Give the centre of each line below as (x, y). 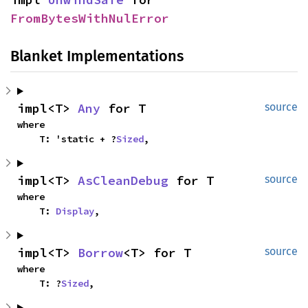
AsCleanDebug (123, 180)
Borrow (100, 253)
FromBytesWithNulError (90, 18)
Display (75, 211)
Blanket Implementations (97, 56)
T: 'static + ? (78, 139)
